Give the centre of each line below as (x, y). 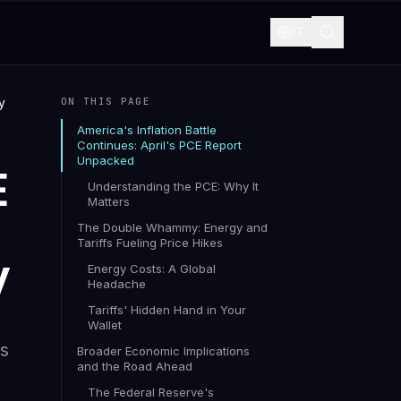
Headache (117, 284)
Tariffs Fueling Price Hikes (150, 243)
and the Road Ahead (135, 366)
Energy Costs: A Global (152, 269)
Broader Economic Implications (163, 351)
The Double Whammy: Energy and (172, 227)
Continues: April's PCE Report (159, 145)
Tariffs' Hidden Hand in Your (167, 310)
